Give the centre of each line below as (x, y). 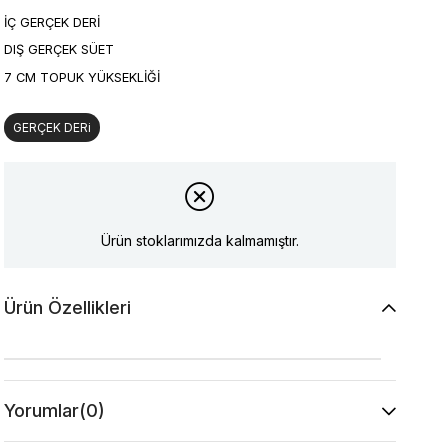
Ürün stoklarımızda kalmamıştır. (200, 240)
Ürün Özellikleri (68, 308)
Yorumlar (42, 411)
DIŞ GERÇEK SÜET (59, 50)
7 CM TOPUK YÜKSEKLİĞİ (82, 78)
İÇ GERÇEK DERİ (52, 22)
